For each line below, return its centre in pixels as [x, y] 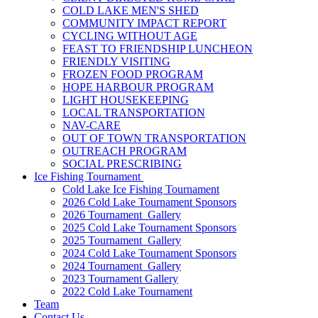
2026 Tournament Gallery [122, 214]
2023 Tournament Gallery [120, 278]
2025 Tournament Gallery [122, 240]
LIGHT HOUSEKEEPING [126, 99]
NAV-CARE [92, 125]
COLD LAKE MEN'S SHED [131, 10]
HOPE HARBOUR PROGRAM [138, 87]
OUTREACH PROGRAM [125, 150]
